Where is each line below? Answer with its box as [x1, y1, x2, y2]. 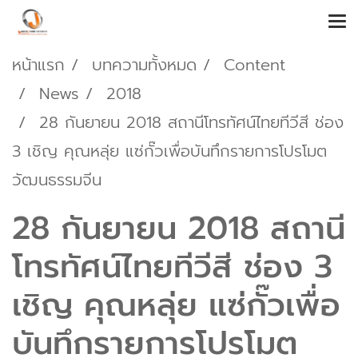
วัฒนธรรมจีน [12, 168, 101, 192]
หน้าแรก [12, 53, 65, 77]
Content [224, 53, 285, 77]
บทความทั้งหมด [92, 53, 197, 77]
